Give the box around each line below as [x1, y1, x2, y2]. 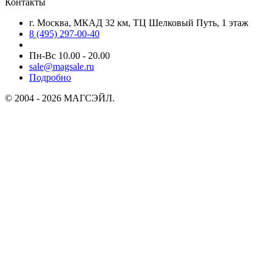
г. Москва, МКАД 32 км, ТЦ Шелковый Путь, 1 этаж [29, 17, 248, 28]
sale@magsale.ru [29, 61, 94, 72]
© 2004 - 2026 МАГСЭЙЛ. [5, 92, 115, 103]
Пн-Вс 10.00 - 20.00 [29, 50, 110, 61]
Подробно [29, 72, 71, 83]
